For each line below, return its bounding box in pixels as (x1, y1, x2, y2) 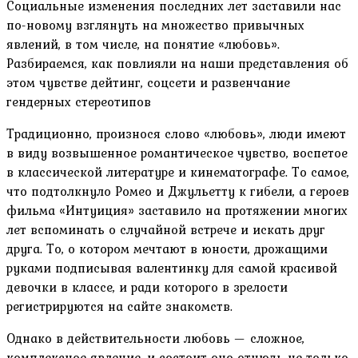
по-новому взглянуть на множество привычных (6, 14, 304, 34)
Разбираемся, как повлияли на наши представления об (6, 53, 348, 73)
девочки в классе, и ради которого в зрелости (6, 276, 288, 296)
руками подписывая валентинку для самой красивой (6, 257, 337, 277)
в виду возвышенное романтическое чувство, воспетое (6, 142, 348, 162)
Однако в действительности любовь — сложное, (6, 328, 304, 348)
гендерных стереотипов (6, 91, 151, 111)
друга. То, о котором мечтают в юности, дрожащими (6, 238, 328, 258)
